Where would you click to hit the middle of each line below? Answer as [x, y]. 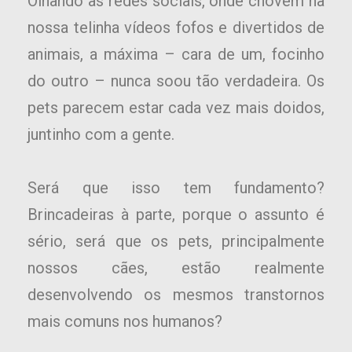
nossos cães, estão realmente [176, 268]
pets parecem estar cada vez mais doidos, [176, 108]
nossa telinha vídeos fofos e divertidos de [176, 28]
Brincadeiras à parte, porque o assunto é [176, 215]
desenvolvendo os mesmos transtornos [176, 295]
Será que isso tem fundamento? [176, 188]
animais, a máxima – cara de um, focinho [176, 55]
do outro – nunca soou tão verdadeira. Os [176, 81]
